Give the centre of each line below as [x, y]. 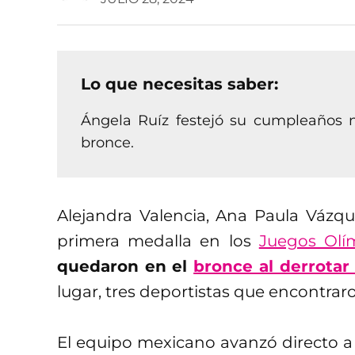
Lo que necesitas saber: [179, 84]
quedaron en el [126, 266]
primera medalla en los [158, 240]
